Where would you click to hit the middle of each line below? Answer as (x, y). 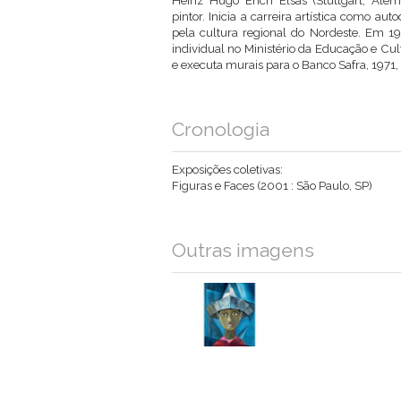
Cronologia (221, 129)
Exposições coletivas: (227, 169)
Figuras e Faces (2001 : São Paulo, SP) (272, 185)
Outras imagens (243, 250)
